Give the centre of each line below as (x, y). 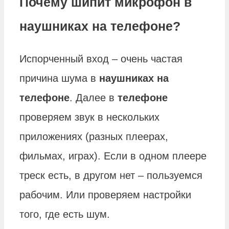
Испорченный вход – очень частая (101, 59)
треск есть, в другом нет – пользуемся (111, 176)
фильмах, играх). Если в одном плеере (113, 156)
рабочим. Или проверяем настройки (105, 195)
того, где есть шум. (65, 214)
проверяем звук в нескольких (89, 117)
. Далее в (94, 98)
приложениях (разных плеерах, (94, 137)
